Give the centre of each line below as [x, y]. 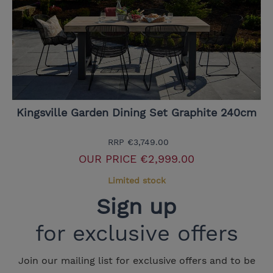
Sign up [136, 207]
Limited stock [136, 181]
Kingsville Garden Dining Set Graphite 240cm [136, 113]
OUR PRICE [108, 159]
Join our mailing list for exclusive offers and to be [136, 261]
